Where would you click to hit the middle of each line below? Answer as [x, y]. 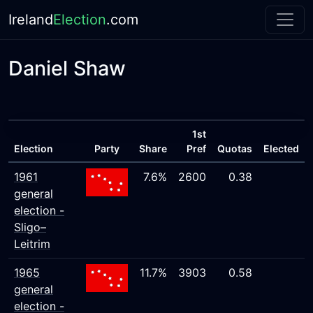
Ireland [31, 20]
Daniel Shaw [67, 68]
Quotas [235, 148]
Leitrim [32, 244]
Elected [281, 148]
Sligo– [30, 227]
